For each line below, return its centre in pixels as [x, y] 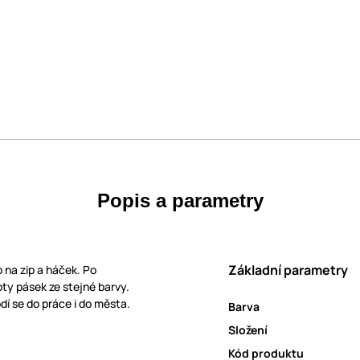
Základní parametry [288, 270]
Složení [248, 330]
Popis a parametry [180, 201]
